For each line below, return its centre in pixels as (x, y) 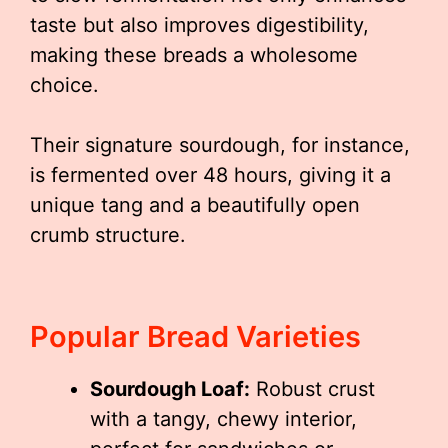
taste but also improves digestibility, (199, 25)
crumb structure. (108, 235)
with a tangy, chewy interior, (223, 419)
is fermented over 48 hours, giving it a (210, 175)
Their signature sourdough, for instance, (220, 145)
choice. (64, 85)
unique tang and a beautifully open (195, 205)
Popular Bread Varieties (195, 336)
